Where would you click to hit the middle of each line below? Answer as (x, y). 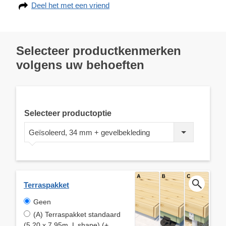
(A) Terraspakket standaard (77, 214)
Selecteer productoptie (68, 113)
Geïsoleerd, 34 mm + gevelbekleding (89, 133)
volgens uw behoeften (80, 65)
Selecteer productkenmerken (99, 50)
